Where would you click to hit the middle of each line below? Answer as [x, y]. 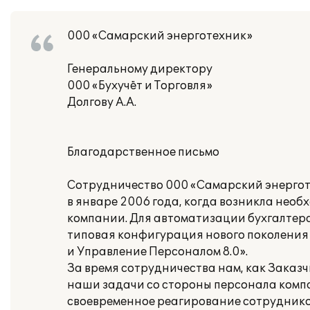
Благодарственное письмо [143, 152]
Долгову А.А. [102, 102]
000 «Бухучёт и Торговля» [140, 86]
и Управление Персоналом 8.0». [157, 252]
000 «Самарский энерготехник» [160, 36]
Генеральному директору [140, 69]
